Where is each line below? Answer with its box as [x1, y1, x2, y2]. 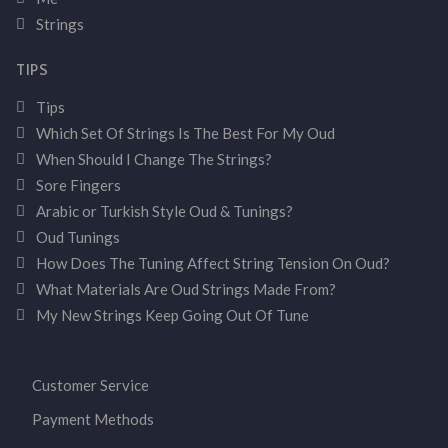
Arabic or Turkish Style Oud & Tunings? [36, 202, 293, 220]
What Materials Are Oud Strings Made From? [36, 280, 336, 298]
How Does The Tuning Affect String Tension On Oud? [36, 254, 390, 272]
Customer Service [32, 376, 149, 394]
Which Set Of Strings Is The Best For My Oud [36, 124, 335, 142]
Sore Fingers [36, 176, 121, 194]
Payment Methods [32, 410, 154, 428]
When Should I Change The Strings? [36, 150, 272, 168]
